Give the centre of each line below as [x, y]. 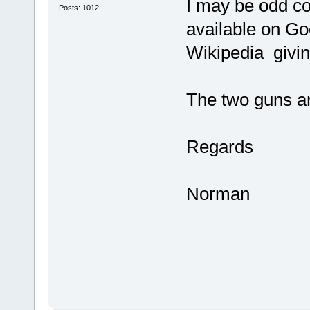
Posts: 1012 [79, 8]
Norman [218, 193]
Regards [219, 146]
